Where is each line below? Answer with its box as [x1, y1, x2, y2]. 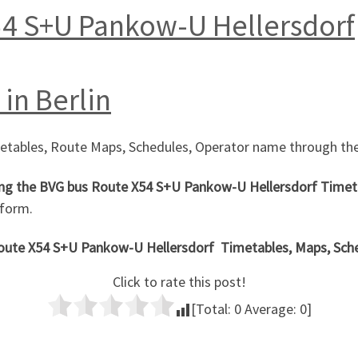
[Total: [190, 300, 234, 319]
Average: [241, 300, 300, 319]
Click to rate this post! [112, 272, 246, 292]
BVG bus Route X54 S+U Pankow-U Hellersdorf [39, 177, 320, 196]
